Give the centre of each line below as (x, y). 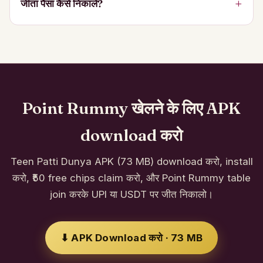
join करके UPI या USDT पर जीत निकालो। (131, 194)
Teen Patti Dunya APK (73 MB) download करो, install (131, 161)
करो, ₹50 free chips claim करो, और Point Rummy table (131, 178)
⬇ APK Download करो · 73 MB (131, 237)
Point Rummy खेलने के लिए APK (131, 108)
